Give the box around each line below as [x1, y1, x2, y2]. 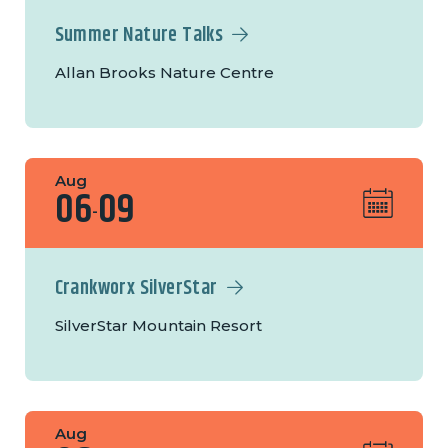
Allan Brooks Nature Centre [54, 63, 274, 83]
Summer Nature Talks [54, 20, 224, 52]
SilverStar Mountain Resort [54, 316, 262, 336]
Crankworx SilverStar [54, 273, 218, 305]
